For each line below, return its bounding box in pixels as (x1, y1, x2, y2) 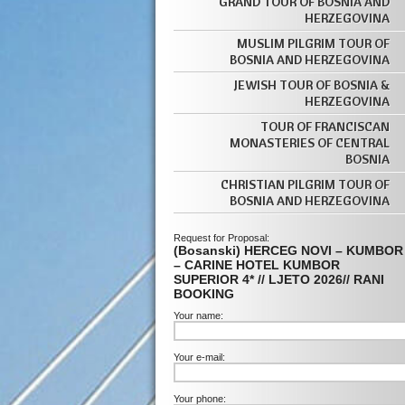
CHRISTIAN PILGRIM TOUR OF (221, 176, 390, 193)
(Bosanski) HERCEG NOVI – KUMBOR (174, 243, 403, 258)
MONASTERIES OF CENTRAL (230, 135, 390, 151)
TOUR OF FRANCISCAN (260, 118, 390, 135)
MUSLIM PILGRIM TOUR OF (237, 35, 390, 52)
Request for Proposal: (174, 232, 269, 243)
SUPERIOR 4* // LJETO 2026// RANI (174, 272, 384, 287)
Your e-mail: (174, 352, 225, 363)
